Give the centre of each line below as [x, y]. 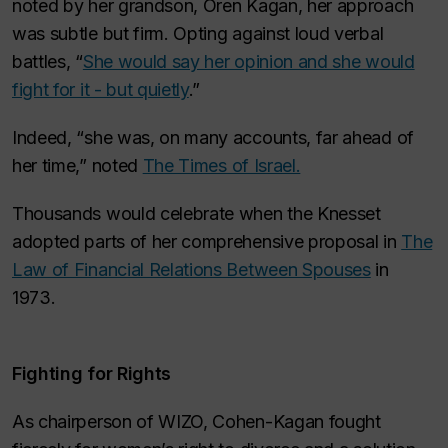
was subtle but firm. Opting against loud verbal [198, 33]
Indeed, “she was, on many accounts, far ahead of [213, 137]
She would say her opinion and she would [248, 61]
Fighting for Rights [92, 373]
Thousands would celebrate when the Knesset [196, 213]
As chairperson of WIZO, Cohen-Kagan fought [196, 421]
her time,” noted [77, 165]
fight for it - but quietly [100, 89]
